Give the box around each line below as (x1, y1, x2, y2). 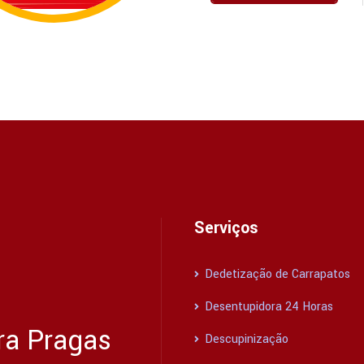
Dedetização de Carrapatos (201, 266, 350, 284)
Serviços (194, 216, 258, 240)
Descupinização (201, 331, 288, 349)
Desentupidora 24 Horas (201, 298, 333, 316)
